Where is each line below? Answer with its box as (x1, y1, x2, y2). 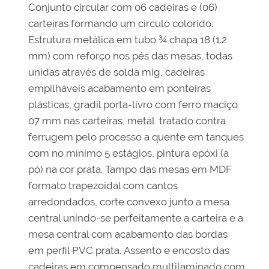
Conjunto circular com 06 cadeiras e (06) (28, 1, 218, 14)
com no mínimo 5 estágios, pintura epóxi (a (28, 147, 229, 160)
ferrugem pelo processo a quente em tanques (28, 131, 244, 144)
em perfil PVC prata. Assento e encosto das (28, 244, 230, 257)
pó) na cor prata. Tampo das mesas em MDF (28, 163, 232, 176)
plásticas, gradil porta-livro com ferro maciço (28, 98, 238, 111)
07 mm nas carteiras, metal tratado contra (28, 115, 226, 127)
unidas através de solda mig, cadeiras (28, 66, 205, 79)
